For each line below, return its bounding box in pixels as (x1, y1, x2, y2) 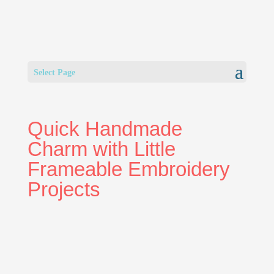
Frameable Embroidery (27, 158, 230, 180)
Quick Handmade (27, 117, 182, 140)
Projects (27, 178, 100, 201)
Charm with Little (27, 138, 176, 160)
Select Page (33, 68, 75, 77)
